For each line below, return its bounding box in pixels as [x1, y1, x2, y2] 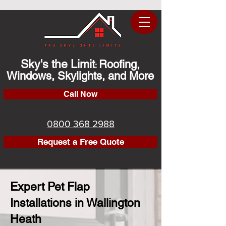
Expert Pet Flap [10, 180, 90, 193]
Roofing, [99, 58, 140, 71]
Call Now [64, 89, 97, 99]
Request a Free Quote [37, 136, 124, 147]
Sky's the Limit [21, 58, 95, 71]
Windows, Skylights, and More [7, 70, 154, 82]
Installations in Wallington [10, 196, 140, 209]
